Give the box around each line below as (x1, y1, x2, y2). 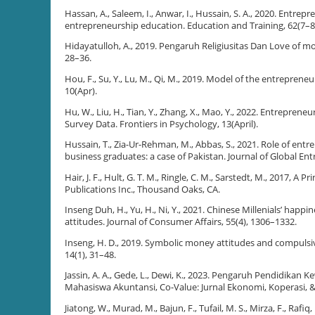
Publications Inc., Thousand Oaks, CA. (65, 183, 220, 195)
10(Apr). (65, 84, 97, 97)
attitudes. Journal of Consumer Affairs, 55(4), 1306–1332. (65, 216, 297, 229)
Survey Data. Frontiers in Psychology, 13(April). (65, 117, 258, 130)
